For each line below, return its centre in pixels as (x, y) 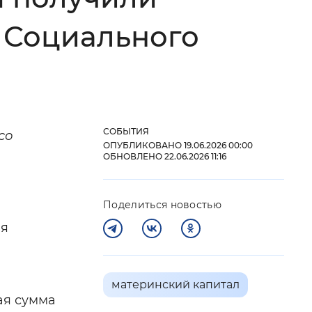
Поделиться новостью (163, 205)
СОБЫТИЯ (126, 131)
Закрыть (194, 214)
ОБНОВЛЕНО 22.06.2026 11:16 (165, 156)
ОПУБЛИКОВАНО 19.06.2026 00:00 (178, 145)
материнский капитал (175, 284)
